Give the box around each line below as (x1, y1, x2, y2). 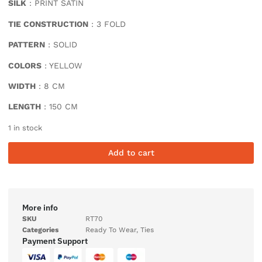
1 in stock (8, 123, 42, 132)
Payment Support (22, 236, 88, 247)
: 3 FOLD (88, 19, 126, 29)
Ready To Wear (85, 226, 136, 235)
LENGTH (8, 102, 41, 112)
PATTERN (8, 40, 45, 50)
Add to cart (108, 148, 154, 158)
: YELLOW (42, 60, 82, 70)
